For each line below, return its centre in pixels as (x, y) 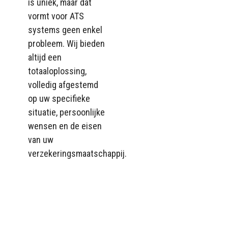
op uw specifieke (59, 98)
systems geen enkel (65, 30)
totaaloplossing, (57, 71)
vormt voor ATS (56, 16)
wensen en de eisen (65, 126)
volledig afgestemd (63, 84)
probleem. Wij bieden (66, 43)
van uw (41, 139)
